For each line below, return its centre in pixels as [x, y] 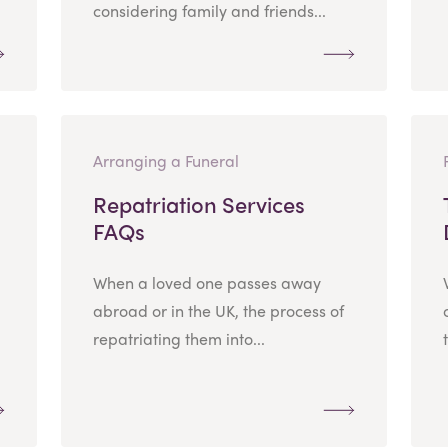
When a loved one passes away [206, 282]
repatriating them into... [178, 338]
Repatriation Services [198, 203]
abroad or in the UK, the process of [218, 310]
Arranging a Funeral [165, 160]
